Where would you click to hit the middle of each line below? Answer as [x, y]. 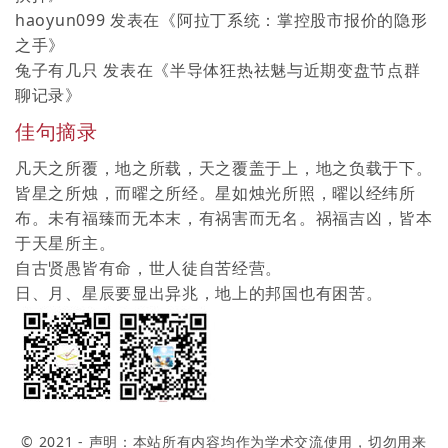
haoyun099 [60, 19]
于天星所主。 [65, 242]
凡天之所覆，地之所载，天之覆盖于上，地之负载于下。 [224, 167]
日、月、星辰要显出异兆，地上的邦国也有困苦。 [199, 292]
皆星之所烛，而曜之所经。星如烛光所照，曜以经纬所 [215, 192]
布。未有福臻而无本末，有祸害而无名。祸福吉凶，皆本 [224, 217]
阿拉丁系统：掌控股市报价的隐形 [302, 19]
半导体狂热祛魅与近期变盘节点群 [295, 69]
